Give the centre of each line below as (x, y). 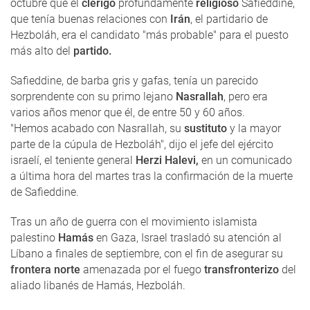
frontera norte (45, 269)
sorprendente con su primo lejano (93, 96)
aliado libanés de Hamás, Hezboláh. (98, 285)
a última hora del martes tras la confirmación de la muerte (152, 176)
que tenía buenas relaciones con (90, 19)
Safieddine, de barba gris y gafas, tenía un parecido (134, 80)
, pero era (246, 96)
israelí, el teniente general (73, 160)
